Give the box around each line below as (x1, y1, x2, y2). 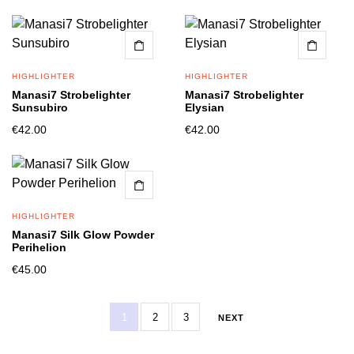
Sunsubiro (12, 101, 68, 114)
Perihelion (12, 241, 66, 254)
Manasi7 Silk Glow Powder (12, 228, 154, 241)
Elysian (185, 101, 224, 114)
